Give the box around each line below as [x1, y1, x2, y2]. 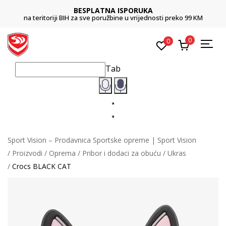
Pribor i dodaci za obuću [82, 148, 161, 158]
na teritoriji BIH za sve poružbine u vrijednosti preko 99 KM [23, 13, 203, 22]
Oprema [49, 148, 76, 158]
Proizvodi [12, 148, 42, 158]
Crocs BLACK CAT [12, 161, 71, 171]
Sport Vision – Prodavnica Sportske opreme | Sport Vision [8, 135, 196, 145]
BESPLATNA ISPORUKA [73, 6, 153, 15]
